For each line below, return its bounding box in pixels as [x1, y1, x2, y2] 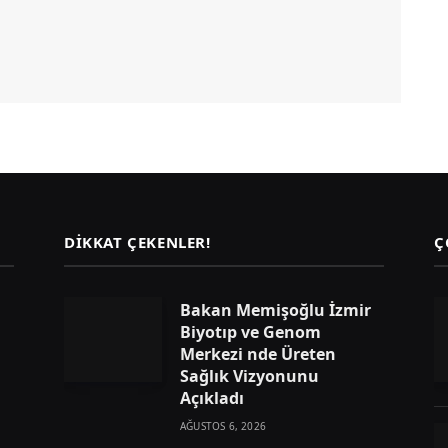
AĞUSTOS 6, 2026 [180, 418, 266, 433]
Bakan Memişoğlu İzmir [180, 298, 371, 321]
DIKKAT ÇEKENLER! [64, 231, 211, 252]
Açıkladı [180, 386, 244, 409]
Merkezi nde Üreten [180, 342, 336, 365]
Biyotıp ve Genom [180, 320, 321, 343]
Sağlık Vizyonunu [180, 364, 319, 387]
